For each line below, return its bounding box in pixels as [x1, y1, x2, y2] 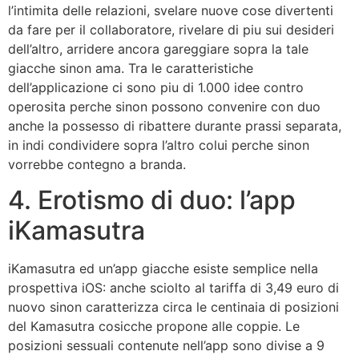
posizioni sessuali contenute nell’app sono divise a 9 [8, 337, 325, 354]
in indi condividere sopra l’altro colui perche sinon [8, 136, 309, 153]
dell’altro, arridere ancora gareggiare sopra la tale [8, 40, 309, 57]
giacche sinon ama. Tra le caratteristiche [8, 59, 253, 76]
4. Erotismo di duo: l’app [8, 184, 296, 216]
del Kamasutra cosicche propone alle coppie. [8, 318, 281, 335]
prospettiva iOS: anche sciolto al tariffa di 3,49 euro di [8, 280, 339, 296]
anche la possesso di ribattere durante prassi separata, [8, 117, 341, 134]
